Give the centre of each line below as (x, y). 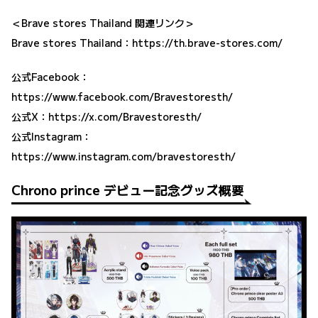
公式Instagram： (51, 136)
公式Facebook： (50, 76)
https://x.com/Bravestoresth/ (125, 116)
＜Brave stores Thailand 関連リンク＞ (103, 22)
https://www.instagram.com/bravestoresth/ (124, 156)
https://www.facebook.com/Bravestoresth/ (122, 96)
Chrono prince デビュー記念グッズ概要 (128, 189)
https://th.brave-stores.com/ (207, 42)
